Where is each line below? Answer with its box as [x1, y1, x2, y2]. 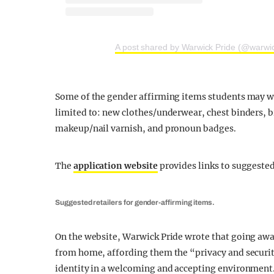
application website [73, 160, 158, 172]
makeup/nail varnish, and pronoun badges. [55, 123, 236, 135]
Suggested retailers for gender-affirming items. [55, 198, 215, 207]
